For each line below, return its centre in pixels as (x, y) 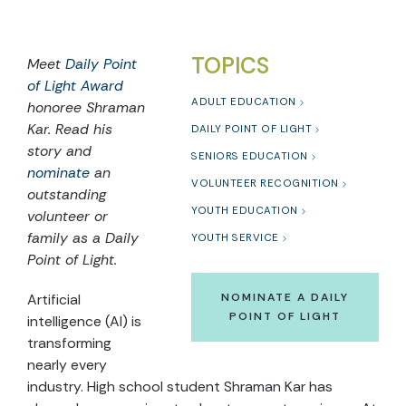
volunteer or (68, 217)
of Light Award (75, 86)
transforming (69, 343)
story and (59, 151)
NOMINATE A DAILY (285, 298)
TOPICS (230, 67)
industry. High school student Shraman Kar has (180, 387)
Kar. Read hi (66, 130)
